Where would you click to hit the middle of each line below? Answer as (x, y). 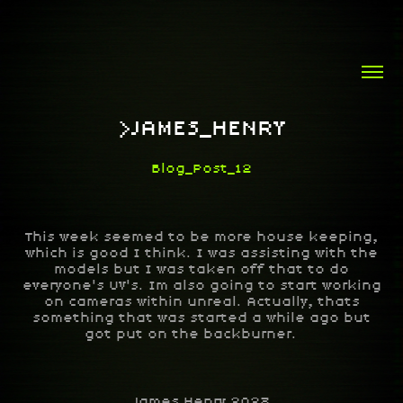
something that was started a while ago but (201, 318)
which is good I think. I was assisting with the (201, 253)
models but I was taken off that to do (201, 269)
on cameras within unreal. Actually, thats (201, 302)
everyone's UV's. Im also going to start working (201, 286)
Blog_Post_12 (201, 169)
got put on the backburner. (201, 334)
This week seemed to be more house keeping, (201, 237)
